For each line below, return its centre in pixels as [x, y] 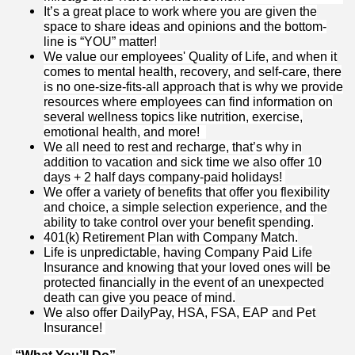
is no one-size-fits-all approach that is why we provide [193, 87]
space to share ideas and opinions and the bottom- [185, 27]
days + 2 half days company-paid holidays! [164, 177]
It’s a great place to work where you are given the [180, 12]
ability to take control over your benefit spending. [179, 223]
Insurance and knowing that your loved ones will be [187, 268]
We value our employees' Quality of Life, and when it [190, 57]
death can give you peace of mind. [139, 298]
